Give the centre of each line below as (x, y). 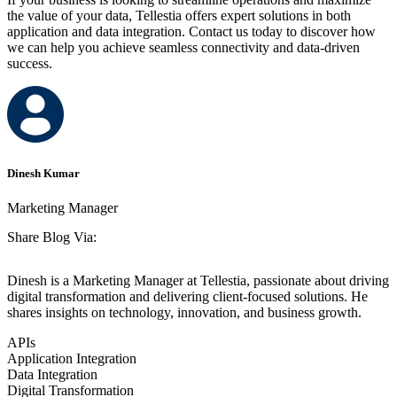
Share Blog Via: (52, 237)
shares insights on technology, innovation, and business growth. (184, 312)
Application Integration (72, 358)
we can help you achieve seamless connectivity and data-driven (183, 48)
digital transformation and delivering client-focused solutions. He (187, 296)
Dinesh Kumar (43, 173)
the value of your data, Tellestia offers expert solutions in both (179, 16)
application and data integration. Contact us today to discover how (191, 32)
